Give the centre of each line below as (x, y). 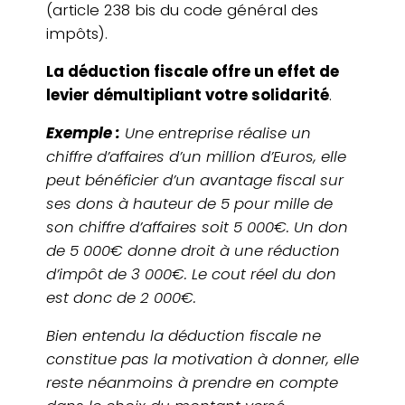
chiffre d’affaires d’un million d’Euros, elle (196, 156)
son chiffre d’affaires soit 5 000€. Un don (197, 226)
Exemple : (83, 132)
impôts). (76, 33)
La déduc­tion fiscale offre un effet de (192, 71)
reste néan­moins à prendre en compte (192, 382)
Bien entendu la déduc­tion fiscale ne (183, 335)
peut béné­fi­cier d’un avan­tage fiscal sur (194, 179)
